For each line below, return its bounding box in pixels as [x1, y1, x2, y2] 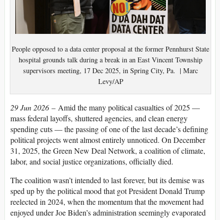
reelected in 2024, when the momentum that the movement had [10, 196, 204, 207]
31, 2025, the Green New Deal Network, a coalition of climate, [10, 145, 205, 156]
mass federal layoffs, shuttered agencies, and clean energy [10, 113, 188, 124]
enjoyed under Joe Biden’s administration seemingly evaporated [10, 207, 206, 218]
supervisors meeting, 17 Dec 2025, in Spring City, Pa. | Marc [23, 65, 198, 75]
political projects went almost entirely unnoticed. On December [10, 135, 205, 145]
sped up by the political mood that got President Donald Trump [10, 186, 205, 196]
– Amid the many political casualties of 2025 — [52, 102, 200, 113]
